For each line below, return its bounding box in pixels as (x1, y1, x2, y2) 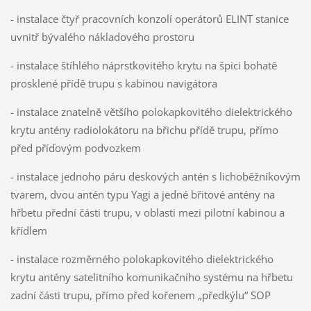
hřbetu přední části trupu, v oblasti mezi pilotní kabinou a (10, 205, 285, 220)
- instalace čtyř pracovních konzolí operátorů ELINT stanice (10, 12, 289, 26)
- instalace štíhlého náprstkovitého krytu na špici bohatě (10, 58, 277, 73)
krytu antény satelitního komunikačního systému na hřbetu (10, 270, 293, 285)
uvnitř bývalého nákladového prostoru (10, 30, 194, 44)
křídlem (10, 224, 47, 238)
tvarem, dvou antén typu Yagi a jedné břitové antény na (10, 187, 275, 202)
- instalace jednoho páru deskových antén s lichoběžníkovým (10, 169, 301, 184)
